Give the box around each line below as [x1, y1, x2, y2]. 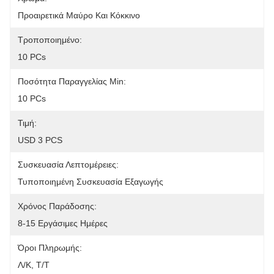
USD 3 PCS [18, 135, 62, 145]
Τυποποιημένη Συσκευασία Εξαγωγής [18, 177, 163, 187]
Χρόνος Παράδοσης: [18, 201, 97, 211]
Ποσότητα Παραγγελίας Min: [18, 76, 126, 86]
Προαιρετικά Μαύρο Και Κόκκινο [18, 10, 140, 20]
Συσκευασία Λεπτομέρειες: [18, 160, 119, 169]
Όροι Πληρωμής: [18, 243, 82, 253]
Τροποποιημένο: [18, 35, 82, 45]
